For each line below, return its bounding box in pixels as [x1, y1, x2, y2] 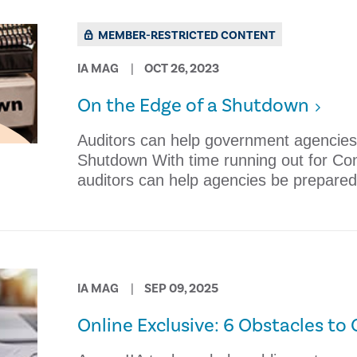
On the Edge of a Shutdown [76, 93, 309, 118]
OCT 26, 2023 [143, 61, 219, 76]
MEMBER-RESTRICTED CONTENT [95, 28, 276, 43]
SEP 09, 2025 [143, 280, 218, 296]
